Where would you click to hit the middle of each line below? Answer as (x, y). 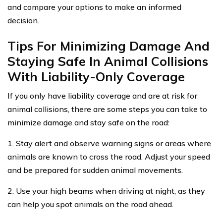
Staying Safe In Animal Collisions (108, 61)
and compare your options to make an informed (94, 7)
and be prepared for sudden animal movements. (95, 170)
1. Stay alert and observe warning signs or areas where (109, 143)
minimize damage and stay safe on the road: (88, 123)
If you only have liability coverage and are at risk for (102, 96)
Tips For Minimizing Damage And (109, 46)
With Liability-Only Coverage (96, 77)
